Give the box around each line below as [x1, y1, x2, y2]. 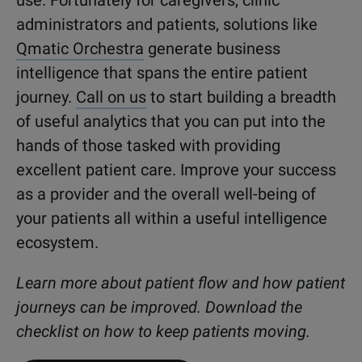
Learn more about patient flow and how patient [16, 272, 345, 293]
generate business [144, 38, 280, 58]
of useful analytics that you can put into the [16, 111, 326, 131]
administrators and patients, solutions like [16, 14, 318, 34]
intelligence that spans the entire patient [16, 62, 308, 82]
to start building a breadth [146, 86, 336, 107]
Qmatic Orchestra [16, 38, 144, 58]
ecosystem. [16, 232, 99, 252]
